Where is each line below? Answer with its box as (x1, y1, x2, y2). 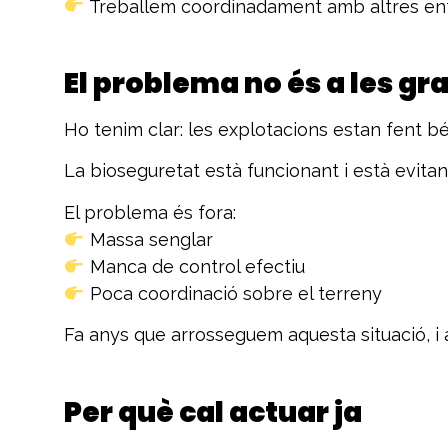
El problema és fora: (64, 201, 236, 223)
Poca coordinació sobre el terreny (84, 282, 382, 304)
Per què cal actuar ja (64, 392, 362, 432)
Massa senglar (84, 228, 213, 250)
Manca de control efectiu (84, 255, 305, 277)
